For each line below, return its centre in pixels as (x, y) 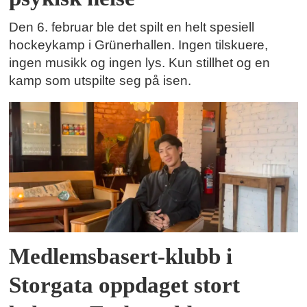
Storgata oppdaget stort (125, 285)
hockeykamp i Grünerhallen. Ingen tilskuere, (139, 45)
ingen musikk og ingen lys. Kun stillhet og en (140, 63)
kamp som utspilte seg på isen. (100, 81)
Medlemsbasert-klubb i (121, 257)
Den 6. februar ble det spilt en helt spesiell (132, 27)
